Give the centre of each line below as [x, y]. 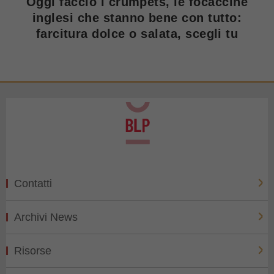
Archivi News [46, 217]
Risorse [33, 250]
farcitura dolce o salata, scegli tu [137, 33]
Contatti [33, 183]
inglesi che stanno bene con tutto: [137, 17]
